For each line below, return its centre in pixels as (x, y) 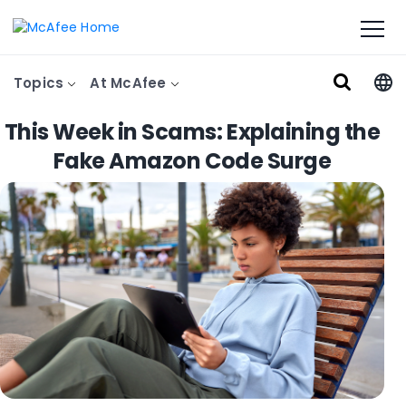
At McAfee (130, 83)
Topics (41, 83)
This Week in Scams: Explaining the (192, 132)
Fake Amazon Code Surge (192, 161)
